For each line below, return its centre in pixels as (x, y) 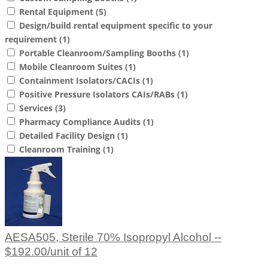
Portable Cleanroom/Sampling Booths (99, 53)
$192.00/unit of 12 (51, 252)
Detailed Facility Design (68, 136)
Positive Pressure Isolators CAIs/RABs (98, 95)
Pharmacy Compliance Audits (81, 122)
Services (37, 108)
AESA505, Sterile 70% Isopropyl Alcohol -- (113, 237)
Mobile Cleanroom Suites (72, 67)
